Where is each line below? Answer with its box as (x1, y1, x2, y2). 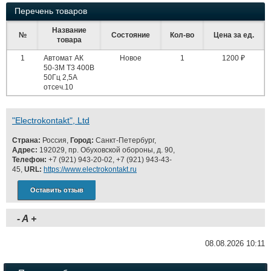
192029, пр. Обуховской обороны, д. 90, (38, 146, 175, 154)
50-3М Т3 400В (44, 64, 94, 72)
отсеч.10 (44, 83, 73, 91)
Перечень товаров (15, 6, 87, 16)
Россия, (41, 136, 70, 145)
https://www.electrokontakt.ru (44, 165, 137, 174)
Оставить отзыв (30, 186, 83, 194)
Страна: (12, 136, 41, 145)
